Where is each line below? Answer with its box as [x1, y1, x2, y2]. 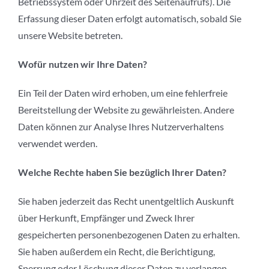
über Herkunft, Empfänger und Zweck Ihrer [18, 212, 195, 224]
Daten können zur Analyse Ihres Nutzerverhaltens [18, 121, 224, 133]
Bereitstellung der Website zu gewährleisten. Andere [18, 104, 234, 116]
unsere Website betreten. [18, 29, 122, 41]
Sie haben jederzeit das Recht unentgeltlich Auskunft [18, 195, 234, 207]
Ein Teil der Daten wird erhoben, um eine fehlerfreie [18, 87, 228, 99]
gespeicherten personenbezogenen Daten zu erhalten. [18, 229, 240, 241]
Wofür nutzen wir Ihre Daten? [18, 58, 147, 70]
